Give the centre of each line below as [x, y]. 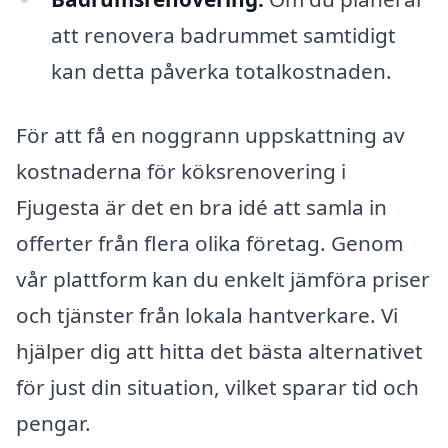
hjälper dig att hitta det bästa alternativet [219, 351]
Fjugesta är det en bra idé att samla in [201, 207]
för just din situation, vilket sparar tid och [217, 387]
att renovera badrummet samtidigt [223, 35]
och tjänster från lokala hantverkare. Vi [207, 315]
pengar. [53, 423]
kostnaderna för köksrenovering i [181, 171]
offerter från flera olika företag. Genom [209, 243]
